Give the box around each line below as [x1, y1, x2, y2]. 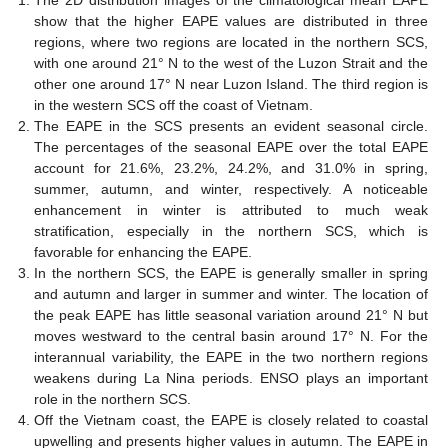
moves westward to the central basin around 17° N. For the [34, 327, 428, 344]
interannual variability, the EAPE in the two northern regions [34, 348, 428, 365]
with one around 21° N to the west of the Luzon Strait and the [34, 54, 428, 71]
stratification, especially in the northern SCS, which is [34, 222, 428, 239]
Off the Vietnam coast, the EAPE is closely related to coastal [34, 411, 428, 428]
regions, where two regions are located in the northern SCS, [34, 33, 428, 50]
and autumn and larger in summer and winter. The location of [34, 285, 428, 302]
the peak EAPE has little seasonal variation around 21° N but [34, 306, 428, 323]
